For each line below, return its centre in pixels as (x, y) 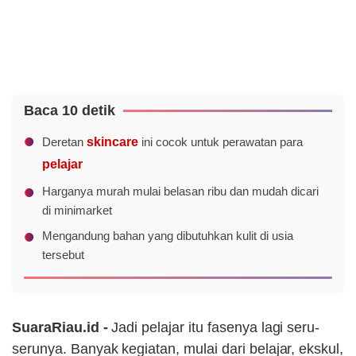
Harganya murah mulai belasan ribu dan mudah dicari (180, 192)
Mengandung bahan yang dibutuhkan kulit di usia (167, 236)
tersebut (63, 255)
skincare (112, 142)
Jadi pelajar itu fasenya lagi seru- (216, 328)
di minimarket (77, 211)
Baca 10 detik (70, 111)
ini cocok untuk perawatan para (220, 142)
